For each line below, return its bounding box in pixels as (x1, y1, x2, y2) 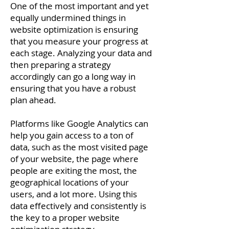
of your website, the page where (10, 153, 139, 165)
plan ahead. (10, 94, 56, 106)
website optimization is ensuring (10, 24, 138, 35)
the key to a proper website (10, 212, 120, 223)
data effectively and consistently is (10, 200, 146, 212)
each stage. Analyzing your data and (10, 47, 152, 59)
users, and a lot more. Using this (10, 188, 137, 200)
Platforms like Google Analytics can (10, 118, 148, 129)
